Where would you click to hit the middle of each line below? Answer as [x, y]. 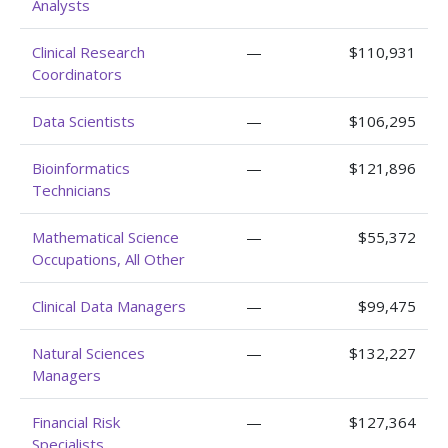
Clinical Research [88, 52]
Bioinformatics [81, 168]
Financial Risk [76, 422]
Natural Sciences [88, 353]
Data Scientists [83, 121]
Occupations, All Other [108, 259]
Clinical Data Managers [109, 306]
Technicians [71, 190]
